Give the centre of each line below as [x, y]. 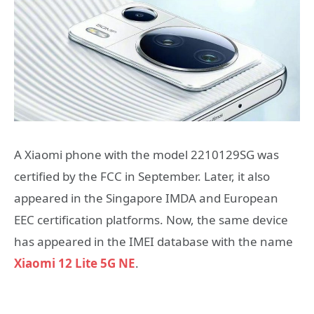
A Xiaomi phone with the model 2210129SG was [146, 155]
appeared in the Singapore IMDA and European [146, 198]
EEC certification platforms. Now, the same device [151, 220]
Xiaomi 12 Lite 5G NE [75, 263]
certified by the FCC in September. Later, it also [142, 176]
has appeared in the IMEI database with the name [153, 241]
